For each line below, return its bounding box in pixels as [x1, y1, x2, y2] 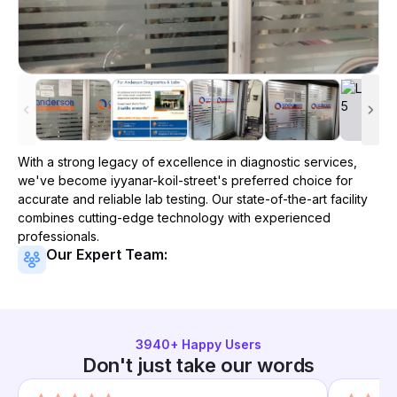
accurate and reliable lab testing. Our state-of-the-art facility [18, 191, 368, 206]
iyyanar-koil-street [111, 173, 217, 188]
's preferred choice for [217, 173, 353, 188]
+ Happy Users [170, 337, 261, 352]
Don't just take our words [82, 354, 315, 377]
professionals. [18, 229, 99, 244]
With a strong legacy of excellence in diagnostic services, [18, 154, 357, 169]
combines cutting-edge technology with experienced [18, 210, 331, 225]
